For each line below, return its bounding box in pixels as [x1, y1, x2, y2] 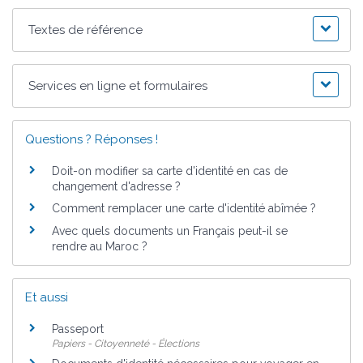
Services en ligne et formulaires [28, 78, 208, 93]
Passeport [52, 322, 104, 335]
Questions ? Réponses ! [25, 131, 158, 147]
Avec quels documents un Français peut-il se [52, 224, 288, 237]
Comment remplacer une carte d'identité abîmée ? [52, 202, 316, 216]
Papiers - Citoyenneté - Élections [52, 337, 199, 349]
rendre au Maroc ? [52, 239, 147, 253]
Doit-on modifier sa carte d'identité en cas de [52, 164, 288, 177]
